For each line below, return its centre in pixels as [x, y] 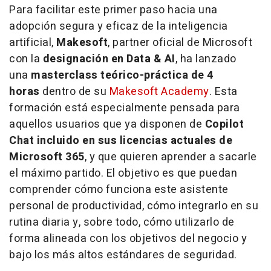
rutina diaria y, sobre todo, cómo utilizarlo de [122, 222]
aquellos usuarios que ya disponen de [107, 124]
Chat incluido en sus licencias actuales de [121, 140]
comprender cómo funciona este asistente [119, 189]
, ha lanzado [206, 59]
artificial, [33, 42]
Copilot [224, 124]
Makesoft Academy [159, 91]
